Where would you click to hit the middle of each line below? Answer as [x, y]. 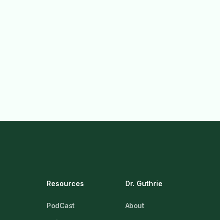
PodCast [61, 206]
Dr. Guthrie [144, 184]
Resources [66, 184]
